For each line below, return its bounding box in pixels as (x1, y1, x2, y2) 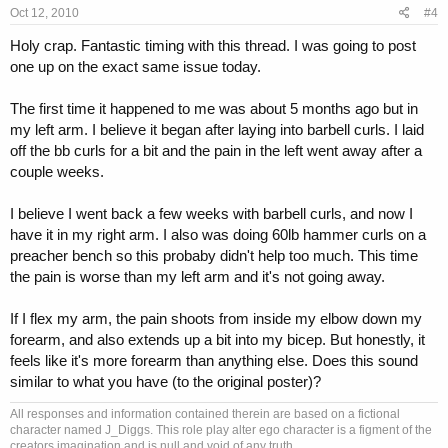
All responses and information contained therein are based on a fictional (10, 406, 400, 421)
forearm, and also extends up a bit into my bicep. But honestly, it (10, 330, 425, 348)
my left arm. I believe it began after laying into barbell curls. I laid (10, 120, 424, 138)
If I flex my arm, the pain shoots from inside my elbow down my (10, 309, 422, 327)
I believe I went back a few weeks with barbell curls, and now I (10, 204, 413, 222)
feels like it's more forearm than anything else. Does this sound (10, 351, 418, 369)
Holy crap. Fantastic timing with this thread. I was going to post (10, 36, 416, 54)
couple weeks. (10, 162, 104, 180)
